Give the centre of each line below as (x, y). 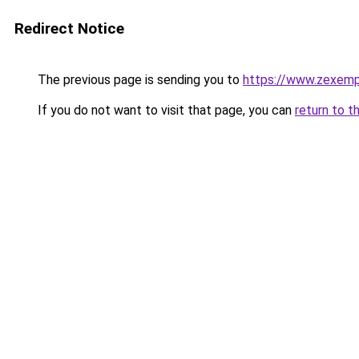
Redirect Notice (69, 28)
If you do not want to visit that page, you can (165, 110)
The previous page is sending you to (139, 80)
